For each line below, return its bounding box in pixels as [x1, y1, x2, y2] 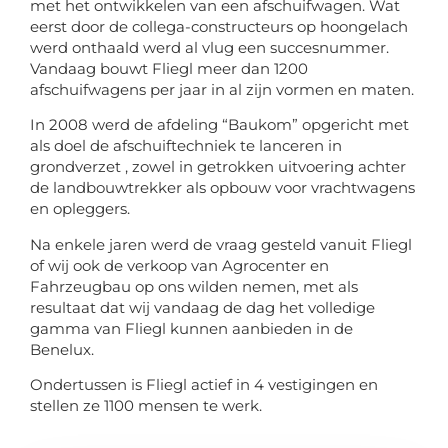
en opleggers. [30, 199, 130, 219]
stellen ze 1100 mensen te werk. [30, 395, 262, 415]
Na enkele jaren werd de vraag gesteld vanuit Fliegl [30, 234, 412, 254]
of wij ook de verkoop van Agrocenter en [30, 255, 329, 275]
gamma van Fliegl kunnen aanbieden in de [30, 318, 353, 338]
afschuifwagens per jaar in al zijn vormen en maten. [30, 79, 414, 99]
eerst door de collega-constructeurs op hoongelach [30, 16, 408, 36]
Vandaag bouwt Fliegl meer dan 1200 [30, 58, 308, 78]
